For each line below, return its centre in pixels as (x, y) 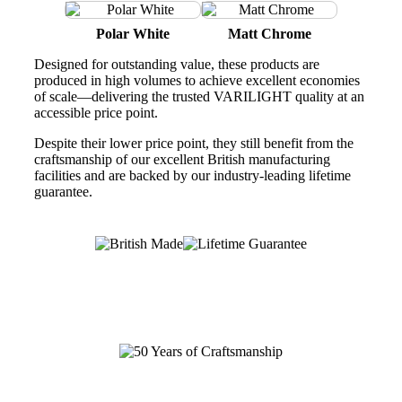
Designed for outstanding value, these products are (177, 65)
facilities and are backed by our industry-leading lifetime (192, 176)
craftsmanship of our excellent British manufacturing (182, 160)
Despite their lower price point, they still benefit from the (194, 144)
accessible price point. (96, 113)
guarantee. (63, 192)
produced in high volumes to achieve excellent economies (197, 81)
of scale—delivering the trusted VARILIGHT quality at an (199, 97)
